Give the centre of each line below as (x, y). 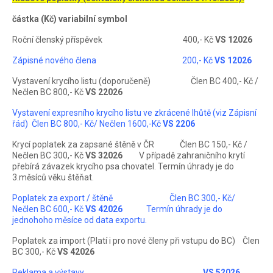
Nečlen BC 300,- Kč (49, 156)
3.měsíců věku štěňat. (53, 178)
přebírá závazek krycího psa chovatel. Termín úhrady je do (123, 167)
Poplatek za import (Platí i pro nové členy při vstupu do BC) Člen (136, 241)
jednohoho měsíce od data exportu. (80, 220)
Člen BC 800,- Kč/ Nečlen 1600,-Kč (96, 124)
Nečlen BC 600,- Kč (49, 209)
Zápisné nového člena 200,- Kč (113, 61)
